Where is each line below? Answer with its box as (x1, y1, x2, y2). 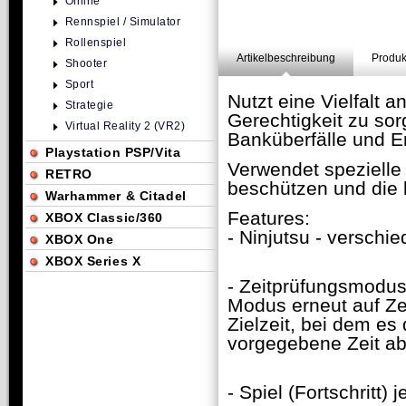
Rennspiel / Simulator (65, 15, 181, 28)
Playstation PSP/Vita (45, 145, 181, 159)
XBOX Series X (45, 254, 141, 268)
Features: (227, 208, 310, 229)
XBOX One (45, 232, 114, 246)
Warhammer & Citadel (45, 188, 187, 203)
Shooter (65, 57, 108, 70)
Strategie (65, 99, 114, 111)
